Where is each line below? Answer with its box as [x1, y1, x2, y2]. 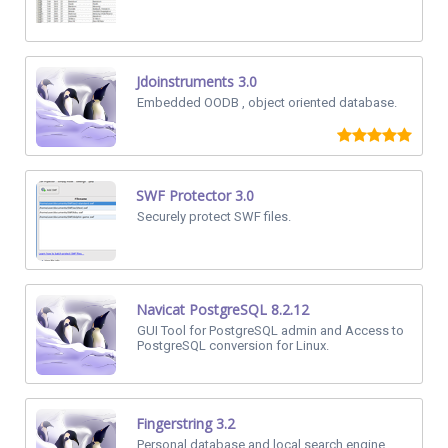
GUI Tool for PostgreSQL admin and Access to [137, 323, 404, 338]
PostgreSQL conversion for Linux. [137, 338, 329, 353]
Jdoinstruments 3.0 [136, 72, 257, 91]
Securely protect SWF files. [137, 209, 291, 224]
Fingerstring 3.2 [136, 414, 235, 433]
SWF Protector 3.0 [136, 186, 254, 205]
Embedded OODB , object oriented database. [137, 95, 397, 110]
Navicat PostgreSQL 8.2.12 [136, 300, 309, 319]
